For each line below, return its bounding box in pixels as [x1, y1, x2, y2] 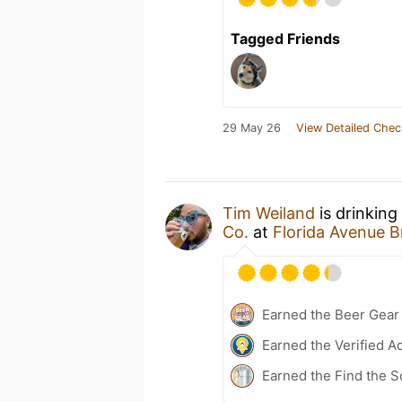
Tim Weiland [223, 203, 315, 223]
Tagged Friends [231, 29, 340, 48]
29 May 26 [223, 120, 281, 135]
